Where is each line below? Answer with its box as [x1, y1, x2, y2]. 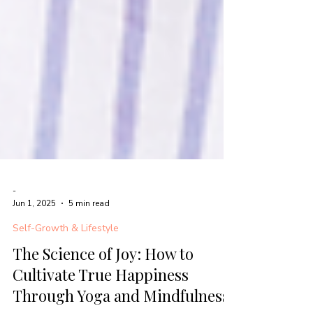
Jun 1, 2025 [13, 235, 56, 247]
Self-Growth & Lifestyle [13, 259, 119, 272]
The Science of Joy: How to [13, 280, 194, 302]
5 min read [68, 235, 110, 247]
